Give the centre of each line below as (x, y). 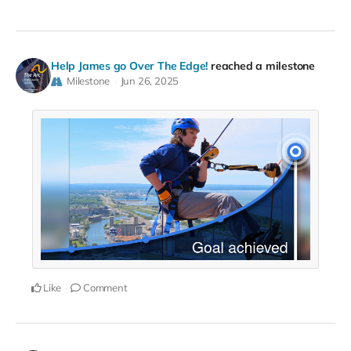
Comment (104, 287)
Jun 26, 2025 (150, 81)
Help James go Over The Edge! (130, 66)
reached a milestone (262, 66)
